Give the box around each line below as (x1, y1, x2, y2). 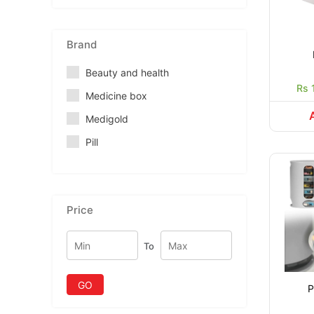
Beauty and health (86, 67, 169, 78)
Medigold (86, 113, 128, 125)
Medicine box (86, 90, 147, 102)
